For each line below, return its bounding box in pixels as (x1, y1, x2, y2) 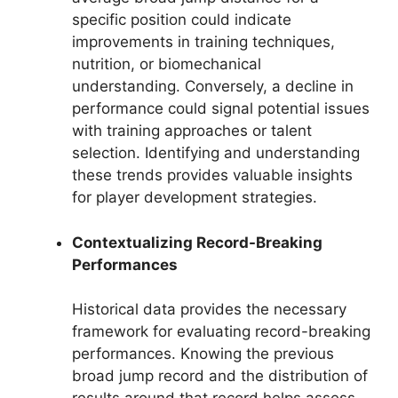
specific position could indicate (72, 11, 291, 29)
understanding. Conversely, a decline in (72, 77, 354, 96)
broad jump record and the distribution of (72, 367, 368, 386)
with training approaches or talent (72, 122, 312, 140)
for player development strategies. (72, 188, 317, 207)
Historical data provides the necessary (72, 300, 346, 319)
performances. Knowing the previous (72, 345, 334, 363)
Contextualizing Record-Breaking (72, 233, 322, 251)
